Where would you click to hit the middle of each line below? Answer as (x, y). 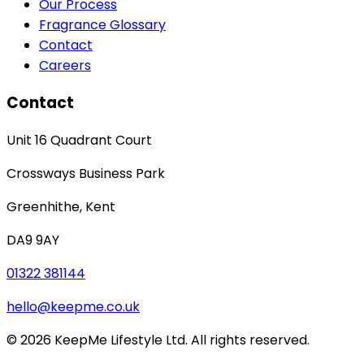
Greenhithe (43, 206)
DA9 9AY (33, 240)
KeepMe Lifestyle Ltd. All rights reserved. (180, 340)
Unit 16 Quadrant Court (79, 140)
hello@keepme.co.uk (73, 306)
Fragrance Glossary (102, 25)
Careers (65, 66)
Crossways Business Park (86, 173)
